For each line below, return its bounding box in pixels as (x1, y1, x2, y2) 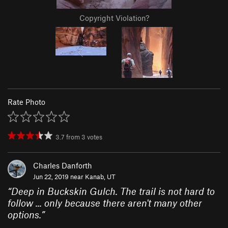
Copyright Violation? (79, 13, 149, 23)
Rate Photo (8, 97, 45, 107)
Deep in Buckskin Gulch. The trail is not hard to (11, 185, 215, 197)
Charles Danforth (33, 161, 92, 170)
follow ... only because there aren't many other (8, 197, 202, 209)
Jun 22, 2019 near (33, 173, 85, 181)
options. (8, 209, 41, 221)
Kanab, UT (85, 173, 116, 181)
